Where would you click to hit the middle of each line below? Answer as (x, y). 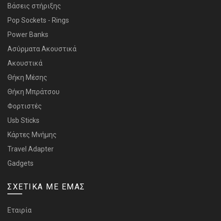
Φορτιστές (25, 106)
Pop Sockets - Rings (38, 20)
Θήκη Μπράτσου (34, 92)
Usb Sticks (23, 120)
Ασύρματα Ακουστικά (42, 49)
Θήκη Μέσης (27, 77)
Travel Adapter (31, 149)
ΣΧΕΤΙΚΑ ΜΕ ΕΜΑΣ (46, 186)
